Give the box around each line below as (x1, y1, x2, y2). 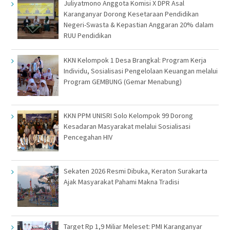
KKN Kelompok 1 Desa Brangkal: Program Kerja (63, 55, 206, 65)
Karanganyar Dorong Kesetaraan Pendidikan (63, 9, 199, 18)
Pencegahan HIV (63, 132, 112, 142)
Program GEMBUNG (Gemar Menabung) (63, 76, 182, 86)
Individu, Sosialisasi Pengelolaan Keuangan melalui (63, 66, 218, 75)
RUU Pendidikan (63, 30, 111, 40)
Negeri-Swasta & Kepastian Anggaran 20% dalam (63, 20, 214, 29)
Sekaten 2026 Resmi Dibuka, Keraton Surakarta (63, 166, 207, 176)
